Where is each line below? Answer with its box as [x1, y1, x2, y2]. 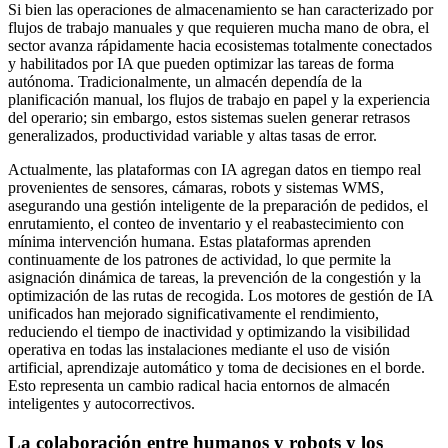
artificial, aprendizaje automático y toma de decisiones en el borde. [8, 359, 425, 377]
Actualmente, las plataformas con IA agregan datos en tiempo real [8, 161, 421, 179]
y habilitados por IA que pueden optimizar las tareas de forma [8, 55, 394, 73]
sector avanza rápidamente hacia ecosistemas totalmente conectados [8, 37, 432, 55]
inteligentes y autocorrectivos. [8, 395, 195, 413]
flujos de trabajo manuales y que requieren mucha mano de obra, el [8, 19, 429, 37]
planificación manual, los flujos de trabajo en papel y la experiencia [8, 91, 430, 109]
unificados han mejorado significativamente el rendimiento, [8, 305, 379, 323]
